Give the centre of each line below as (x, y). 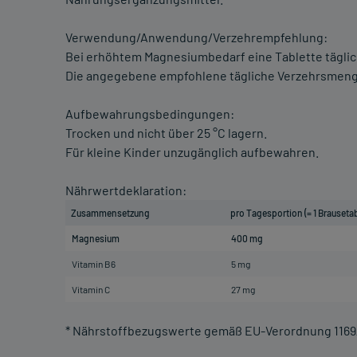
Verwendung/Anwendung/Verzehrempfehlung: (196, 37)
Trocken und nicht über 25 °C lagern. (166, 133)
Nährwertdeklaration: (126, 190)
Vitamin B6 (94, 264)
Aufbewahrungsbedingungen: (150, 114)
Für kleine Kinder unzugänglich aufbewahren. (192, 152)
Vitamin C (91, 290)
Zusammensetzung (110, 213)
